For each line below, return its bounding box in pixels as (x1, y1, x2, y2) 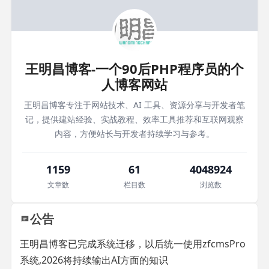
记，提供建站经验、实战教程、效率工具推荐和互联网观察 (25, 113, 244, 125)
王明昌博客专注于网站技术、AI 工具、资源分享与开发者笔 (24, 99, 245, 110)
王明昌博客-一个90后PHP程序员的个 (25, 59, 244, 77)
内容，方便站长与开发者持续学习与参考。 (55, 128, 214, 139)
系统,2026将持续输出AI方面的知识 (20, 253, 168, 267)
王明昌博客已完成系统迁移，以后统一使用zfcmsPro (20, 237, 246, 250)
